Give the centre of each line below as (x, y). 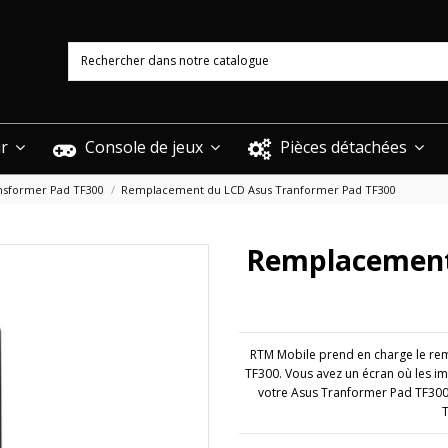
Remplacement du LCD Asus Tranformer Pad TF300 (258, 189)
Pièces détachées (343, 147)
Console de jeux (143, 147)
